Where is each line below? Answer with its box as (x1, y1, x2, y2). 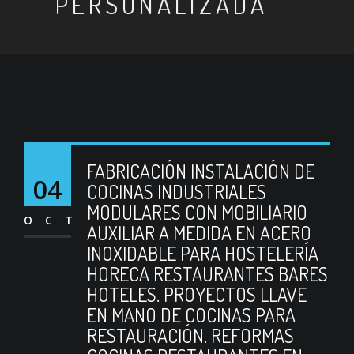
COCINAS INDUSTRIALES (87, 179, 266, 204)
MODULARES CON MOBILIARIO (87, 200, 307, 224)
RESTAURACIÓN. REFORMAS (87, 323, 294, 348)
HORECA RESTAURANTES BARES (87, 262, 328, 286)
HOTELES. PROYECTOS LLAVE (87, 282, 307, 307)
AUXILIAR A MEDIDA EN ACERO (87, 220, 311, 245)
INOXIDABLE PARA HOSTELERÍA (87, 241, 318, 265)
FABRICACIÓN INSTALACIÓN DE (87, 159, 314, 183)
